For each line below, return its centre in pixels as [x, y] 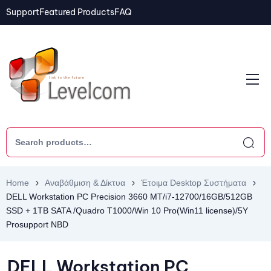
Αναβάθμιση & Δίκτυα [85, 183]
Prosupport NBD [37, 224]
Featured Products [77, 12]
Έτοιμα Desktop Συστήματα [194, 183]
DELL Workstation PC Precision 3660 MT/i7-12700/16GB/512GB [129, 197]
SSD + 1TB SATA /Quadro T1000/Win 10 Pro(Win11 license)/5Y [127, 211]
